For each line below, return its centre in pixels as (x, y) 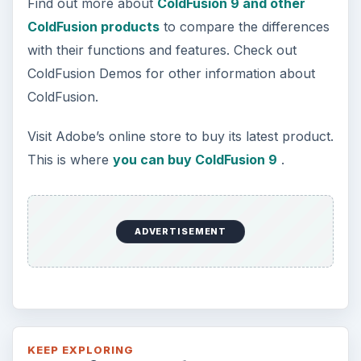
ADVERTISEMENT (180, 232)
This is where (70, 159)
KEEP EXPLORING (81, 350)
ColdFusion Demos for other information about (171, 73)
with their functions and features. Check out (162, 50)
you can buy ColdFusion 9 (195, 159)
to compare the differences (244, 26)
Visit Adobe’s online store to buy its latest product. (180, 136)
